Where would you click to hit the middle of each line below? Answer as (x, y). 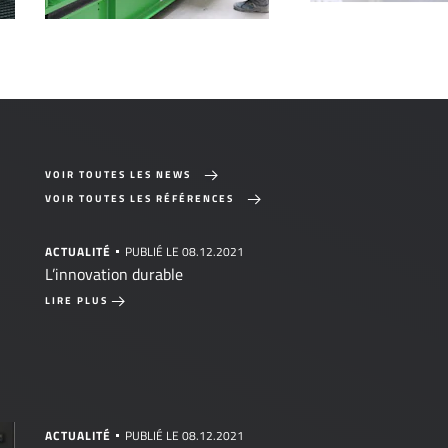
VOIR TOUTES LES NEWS (118, 174)
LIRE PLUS (76, 300)
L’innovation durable (114, 274)
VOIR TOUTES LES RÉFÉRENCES (139, 198)
